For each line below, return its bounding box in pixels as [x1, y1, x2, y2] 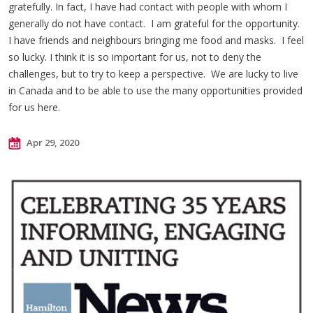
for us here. [8, 100, 60, 114]
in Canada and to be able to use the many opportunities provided [8, 83, 303, 97]
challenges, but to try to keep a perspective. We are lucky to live [8, 66, 298, 80]
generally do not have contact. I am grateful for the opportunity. [8, 16, 300, 30]
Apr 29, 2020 [24, 136, 79, 149]
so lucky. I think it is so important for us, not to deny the [8, 50, 261, 64]
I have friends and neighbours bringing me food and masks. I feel [8, 33, 304, 47]
